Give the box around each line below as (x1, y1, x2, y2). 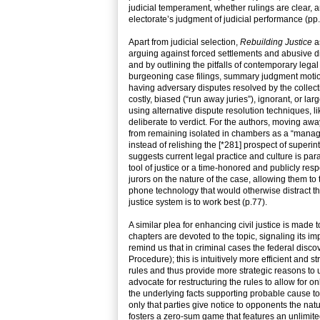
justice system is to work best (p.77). (129, 197, 267, 208)
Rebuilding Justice (240, 37, 312, 48)
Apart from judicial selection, (129, 37, 240, 48)
